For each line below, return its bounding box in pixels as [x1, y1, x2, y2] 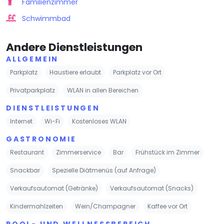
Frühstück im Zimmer [135, 147, 199, 156]
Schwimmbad [22, 13, 70, 23]
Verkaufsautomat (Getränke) [10, 183, 98, 192]
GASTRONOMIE [6, 133, 76, 144]
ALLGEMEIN [6, 53, 59, 64]
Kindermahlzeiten [10, 201, 63, 210]
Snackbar [10, 165, 40, 174]
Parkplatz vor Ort [113, 67, 161, 76]
